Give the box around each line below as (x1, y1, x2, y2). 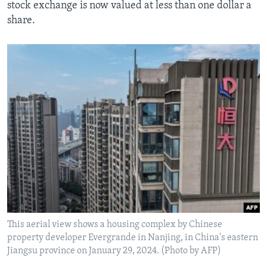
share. (7, 15, 35, 27)
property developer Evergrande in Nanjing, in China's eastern (7, 232, 258, 243)
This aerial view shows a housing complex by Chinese (7, 219, 222, 229)
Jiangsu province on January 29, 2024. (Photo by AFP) (7, 246, 221, 256)
